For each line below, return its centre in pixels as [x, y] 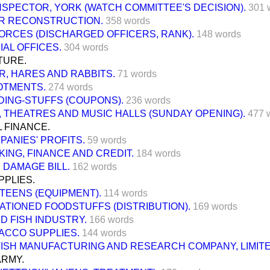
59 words [107, 140]
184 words [159, 153]
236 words [148, 100]
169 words [215, 206]
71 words [137, 74]
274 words [71, 87]
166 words [111, 219]
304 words [86, 47]
